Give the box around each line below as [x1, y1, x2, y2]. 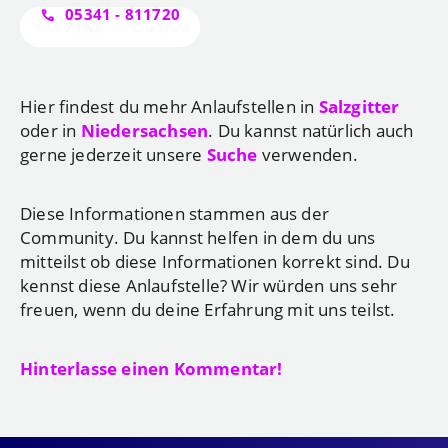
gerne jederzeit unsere [20, 142, 207, 167]
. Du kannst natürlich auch [208, 118, 414, 143]
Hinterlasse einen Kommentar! [20, 355, 283, 380]
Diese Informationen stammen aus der [20, 201, 330, 226]
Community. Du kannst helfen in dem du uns [20, 225, 376, 250]
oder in [20, 118, 81, 143]
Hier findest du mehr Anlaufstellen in [20, 94, 319, 119]
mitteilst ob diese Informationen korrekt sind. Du [20, 249, 410, 274]
